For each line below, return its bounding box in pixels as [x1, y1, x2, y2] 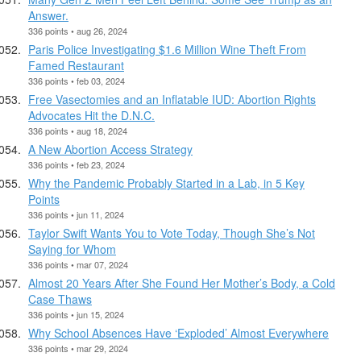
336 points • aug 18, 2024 [28, 123, 127, 137]
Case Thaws [28, 290, 92, 307]
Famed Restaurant [28, 56, 124, 73]
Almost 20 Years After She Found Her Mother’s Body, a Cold [28, 274, 335, 291]
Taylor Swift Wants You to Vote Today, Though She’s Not [28, 224, 315, 241]
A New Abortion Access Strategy [28, 140, 193, 157]
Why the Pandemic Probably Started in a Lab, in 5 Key [28, 174, 305, 191]
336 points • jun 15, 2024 [28, 307, 124, 321]
